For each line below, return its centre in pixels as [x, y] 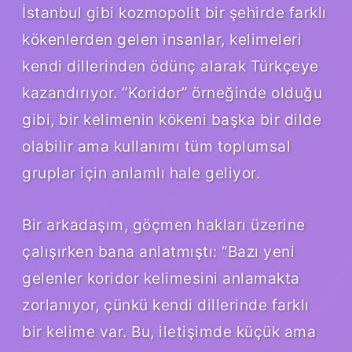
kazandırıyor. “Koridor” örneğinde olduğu [172, 93]
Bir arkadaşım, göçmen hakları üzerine [164, 225]
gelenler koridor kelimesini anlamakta [161, 279]
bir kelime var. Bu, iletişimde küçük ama [169, 332]
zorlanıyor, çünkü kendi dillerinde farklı [166, 305]
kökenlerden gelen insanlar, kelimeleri [162, 40]
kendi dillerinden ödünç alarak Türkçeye [170, 66]
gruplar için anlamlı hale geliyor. [141, 173]
